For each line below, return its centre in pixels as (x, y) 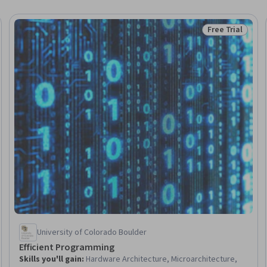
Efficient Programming (66, 247)
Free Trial (225, 30)
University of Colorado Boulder (91, 232)
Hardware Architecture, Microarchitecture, (161, 259)
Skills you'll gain (50, 259)
